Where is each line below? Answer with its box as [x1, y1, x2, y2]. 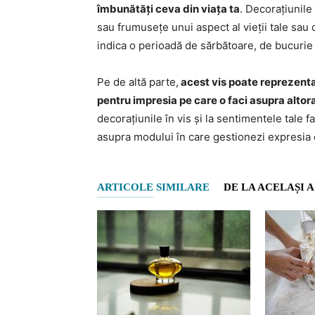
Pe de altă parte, [97, 75, 179, 89]
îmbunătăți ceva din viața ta [97, 2, 240, 15]
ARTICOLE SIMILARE [97, 181, 210, 193]
